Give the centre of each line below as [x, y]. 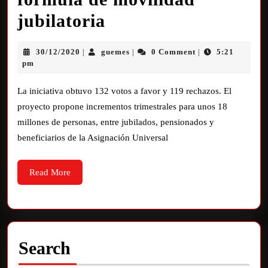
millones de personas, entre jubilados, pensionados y [116, 122]
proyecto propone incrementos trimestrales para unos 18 [122, 106]
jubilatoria [61, 21]
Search [45, 248]
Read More [50, 172]
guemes [116, 52]
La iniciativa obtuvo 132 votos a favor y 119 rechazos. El [124, 91]
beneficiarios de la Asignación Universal [93, 138]
